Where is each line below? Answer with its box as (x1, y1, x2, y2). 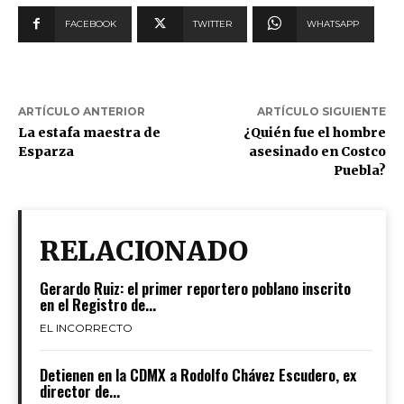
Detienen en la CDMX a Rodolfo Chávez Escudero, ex (40, 363, 356, 387)
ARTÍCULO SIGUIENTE (256, 105, 386, 119)
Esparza (18, 143, 74, 161)
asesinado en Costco (248, 143, 386, 161)
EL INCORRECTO (40, 321, 133, 335)
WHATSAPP (307, 18, 359, 31)
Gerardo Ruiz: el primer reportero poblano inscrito (40, 277, 351, 300)
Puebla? (333, 162, 386, 179)
